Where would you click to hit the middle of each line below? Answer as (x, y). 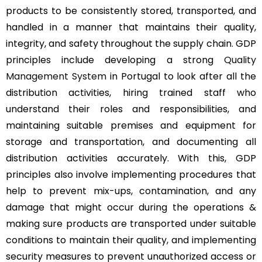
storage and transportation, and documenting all (131, 142)
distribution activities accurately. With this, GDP (131, 158)
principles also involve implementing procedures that (131, 174)
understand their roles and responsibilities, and (131, 109)
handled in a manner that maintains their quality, (131, 27)
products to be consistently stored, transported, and (131, 11)
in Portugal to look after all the (181, 76)
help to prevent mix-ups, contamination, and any (131, 191)
